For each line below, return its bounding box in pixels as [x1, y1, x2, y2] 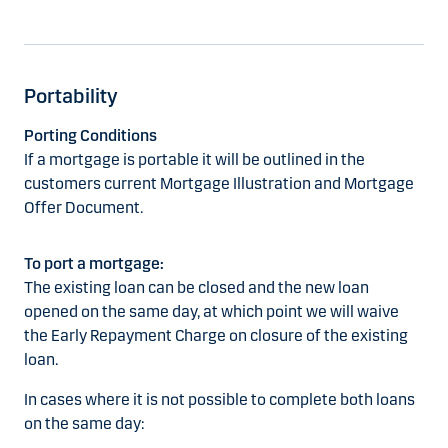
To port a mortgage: [24, 254, 164, 274]
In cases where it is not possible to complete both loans [24, 390, 415, 410]
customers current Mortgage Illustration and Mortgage [24, 174, 414, 194]
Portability [24, 84, 118, 109]
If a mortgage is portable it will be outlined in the [24, 150, 365, 170]
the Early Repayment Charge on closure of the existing [24, 326, 408, 346]
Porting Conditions [24, 126, 157, 146]
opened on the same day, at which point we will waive [24, 302, 399, 322]
